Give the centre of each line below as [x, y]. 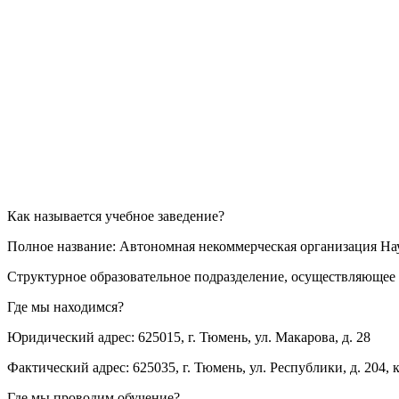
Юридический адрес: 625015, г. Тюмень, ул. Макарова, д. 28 [189, 338]
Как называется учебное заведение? [116, 216]
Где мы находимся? [65, 307]
